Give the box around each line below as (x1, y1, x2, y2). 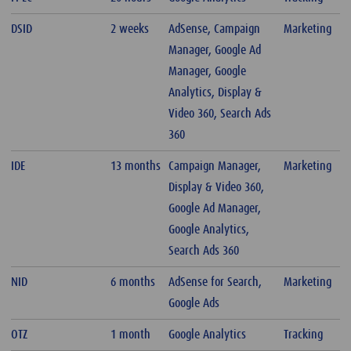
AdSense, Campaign (168, 23, 261, 36)
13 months (110, 160, 161, 173)
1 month (110, 328, 151, 342)
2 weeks (110, 23, 150, 36)
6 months (110, 276, 156, 289)
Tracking (284, 328, 324, 342)
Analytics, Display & (168, 86, 262, 100)
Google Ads (168, 297, 220, 310)
